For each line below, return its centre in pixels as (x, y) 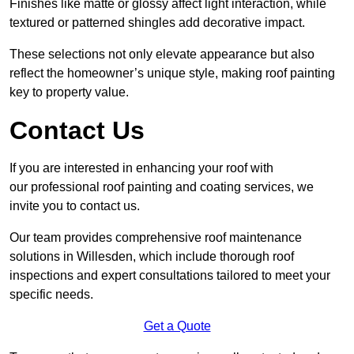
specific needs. (51, 295)
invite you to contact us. (75, 206)
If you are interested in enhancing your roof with (141, 168)
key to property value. (69, 92)
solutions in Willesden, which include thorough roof (152, 257)
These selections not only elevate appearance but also (162, 55)
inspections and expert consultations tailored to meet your (170, 276)
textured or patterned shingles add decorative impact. (157, 23)
